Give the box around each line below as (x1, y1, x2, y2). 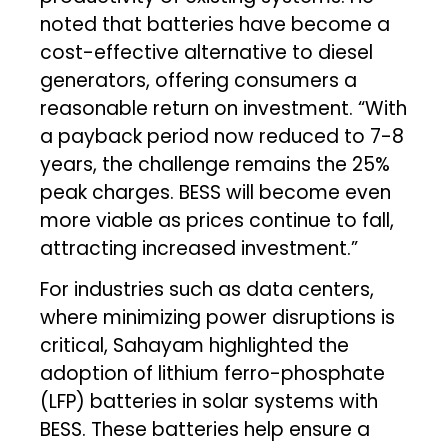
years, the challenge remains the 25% (40, 150, 391, 178)
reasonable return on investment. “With (40, 94, 408, 122)
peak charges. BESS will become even (40, 178, 392, 206)
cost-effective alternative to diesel (40, 38, 374, 66)
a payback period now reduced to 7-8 (40, 122, 405, 150)
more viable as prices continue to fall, (40, 206, 395, 234)
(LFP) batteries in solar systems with (40, 387, 379, 415)
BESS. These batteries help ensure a (40, 415, 371, 443)
